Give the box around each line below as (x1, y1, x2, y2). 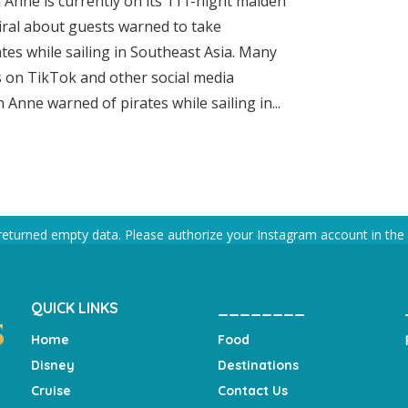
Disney (31, 357, 75, 373)
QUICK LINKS (31, 299, 118, 317)
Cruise (31, 382, 71, 399)
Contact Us (218, 382, 288, 399)
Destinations (218, 357, 299, 373)
